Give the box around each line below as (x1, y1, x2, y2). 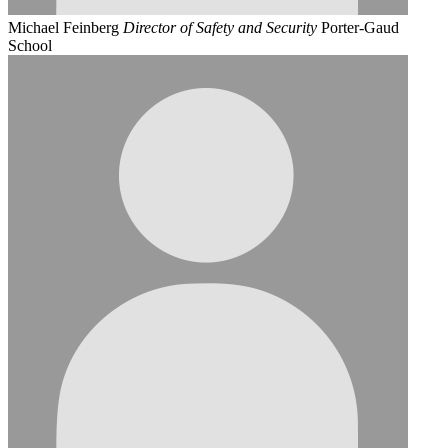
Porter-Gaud (321, 19, 399, 37)
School (8, 37, 52, 55)
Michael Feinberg (8, 19, 119, 37)
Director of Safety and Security (123, 19, 317, 37)
